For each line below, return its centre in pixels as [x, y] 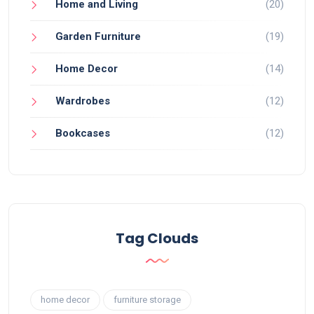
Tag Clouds [157, 238]
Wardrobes [83, 101]
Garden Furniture [98, 36]
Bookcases [83, 133]
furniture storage [147, 299]
